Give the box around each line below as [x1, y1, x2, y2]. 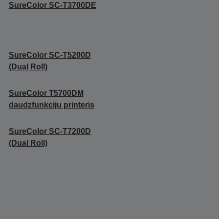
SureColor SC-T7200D [8, 127, 91, 136]
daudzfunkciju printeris [8, 101, 94, 109]
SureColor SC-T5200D [8, 51, 91, 60]
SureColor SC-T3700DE [8, 1, 96, 10]
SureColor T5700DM [8, 89, 84, 98]
